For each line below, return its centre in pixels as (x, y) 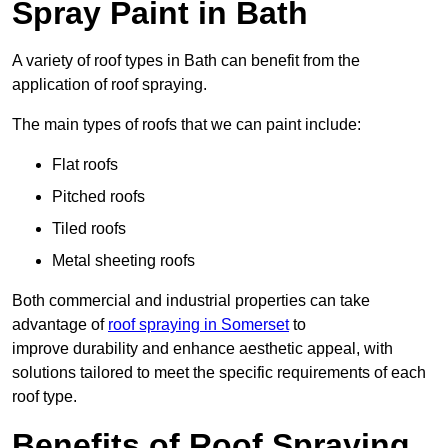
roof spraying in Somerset (198, 325)
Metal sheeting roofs (123, 261)
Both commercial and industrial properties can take (191, 301)
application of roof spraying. (109, 85)
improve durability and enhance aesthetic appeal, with (202, 349)
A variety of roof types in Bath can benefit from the (186, 61)
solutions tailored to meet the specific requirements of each (219, 373)
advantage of (60, 325)
